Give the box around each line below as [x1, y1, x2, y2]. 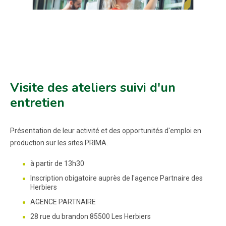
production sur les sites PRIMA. [10, 139, 108, 147]
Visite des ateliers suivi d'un [10, 79, 176, 96]
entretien [10, 94, 65, 111]
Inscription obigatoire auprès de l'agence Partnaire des [30, 174, 203, 182]
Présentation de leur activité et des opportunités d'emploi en [10, 127, 201, 135]
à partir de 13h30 [30, 159, 84, 167]
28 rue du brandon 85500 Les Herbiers [30, 212, 151, 220]
